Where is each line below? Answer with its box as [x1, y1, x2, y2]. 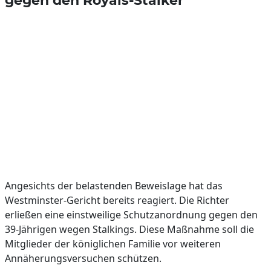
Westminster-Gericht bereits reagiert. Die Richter [5, 194, 229, 207]
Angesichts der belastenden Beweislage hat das [5, 179, 223, 192]
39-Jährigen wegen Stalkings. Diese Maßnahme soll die [5, 223, 254, 236]
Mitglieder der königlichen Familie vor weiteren [5, 237, 221, 250]
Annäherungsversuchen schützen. [5, 252, 162, 265]
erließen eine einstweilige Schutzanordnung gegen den [5, 208, 258, 221]
